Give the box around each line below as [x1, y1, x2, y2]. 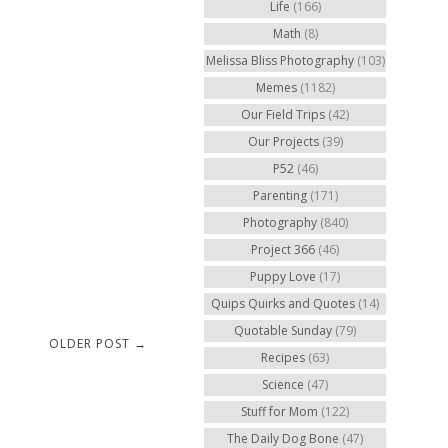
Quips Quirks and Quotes [211, 295, 355, 312]
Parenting [252, 187, 307, 204]
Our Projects [247, 133, 319, 150]
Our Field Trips [241, 106, 325, 123]
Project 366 [251, 241, 315, 258]
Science [262, 376, 304, 393]
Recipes [261, 349, 305, 366]
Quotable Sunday [234, 322, 332, 339]
